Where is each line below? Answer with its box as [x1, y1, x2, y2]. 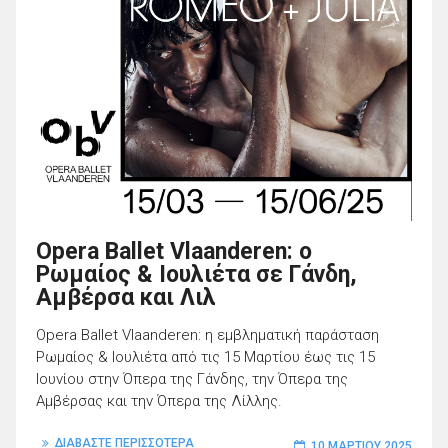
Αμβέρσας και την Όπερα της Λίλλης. [36, 391, 282, 410]
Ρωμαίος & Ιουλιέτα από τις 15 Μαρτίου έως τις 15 [36, 347, 375, 366]
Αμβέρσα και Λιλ [36, 283, 216, 311]
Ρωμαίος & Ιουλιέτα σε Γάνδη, [36, 260, 357, 288]
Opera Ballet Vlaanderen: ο [36, 237, 312, 265]
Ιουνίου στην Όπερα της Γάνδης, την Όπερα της [36, 369, 348, 388]
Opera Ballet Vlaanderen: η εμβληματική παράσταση [36, 325, 379, 344]
